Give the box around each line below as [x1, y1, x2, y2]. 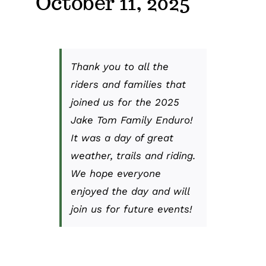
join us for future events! [71, 203, 192, 216]
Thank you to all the [71, 61, 169, 73]
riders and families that [71, 78, 186, 91]
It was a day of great [71, 132, 173, 144]
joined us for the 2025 [71, 96, 179, 109]
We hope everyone [71, 167, 161, 180]
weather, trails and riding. [71, 150, 195, 162]
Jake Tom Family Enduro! [71, 114, 193, 126]
